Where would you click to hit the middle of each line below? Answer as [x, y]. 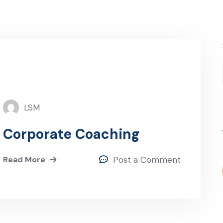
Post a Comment [147, 160]
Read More [24, 159]
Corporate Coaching [71, 134]
